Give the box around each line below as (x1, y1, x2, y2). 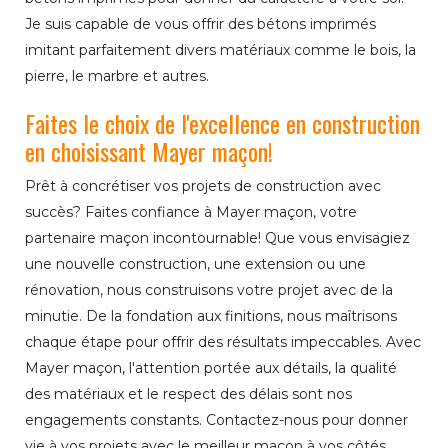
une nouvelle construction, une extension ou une (25, 255, 366, 274)
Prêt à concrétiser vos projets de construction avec (25, 177, 381, 196)
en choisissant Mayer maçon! (25, 133, 273, 170)
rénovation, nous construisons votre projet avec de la (25, 281, 393, 300)
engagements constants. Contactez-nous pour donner (25, 411, 408, 430)
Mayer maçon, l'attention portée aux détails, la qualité (25, 359, 397, 378)
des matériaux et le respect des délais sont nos (25, 385, 352, 404)
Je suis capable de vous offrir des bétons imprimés (25, 15, 376, 34)
